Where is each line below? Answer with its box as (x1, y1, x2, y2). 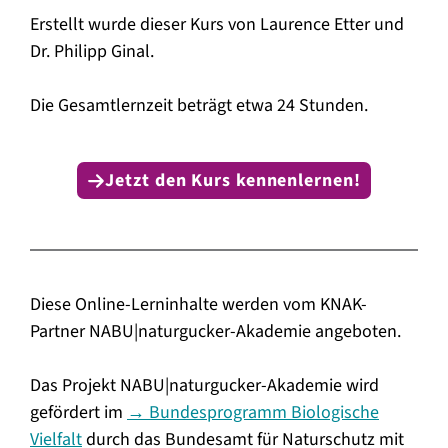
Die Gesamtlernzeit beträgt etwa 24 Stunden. (30, 93, 368, 118)
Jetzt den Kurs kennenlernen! (105, 168, 361, 193)
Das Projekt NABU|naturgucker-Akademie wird (30, 373, 379, 398)
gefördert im (30, 400, 127, 425)
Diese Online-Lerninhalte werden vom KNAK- (30, 292, 367, 317)
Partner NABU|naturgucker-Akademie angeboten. (30, 319, 401, 344)
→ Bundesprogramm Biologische (127, 400, 379, 425)
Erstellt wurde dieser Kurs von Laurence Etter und (30, 12, 404, 37)
